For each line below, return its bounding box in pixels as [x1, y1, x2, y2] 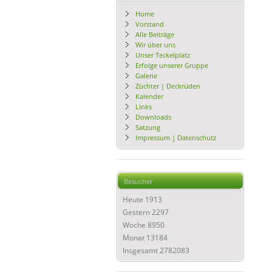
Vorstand [135, 19, 164, 29]
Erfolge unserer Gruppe [135, 61, 208, 70]
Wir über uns [135, 40, 175, 49]
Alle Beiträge [135, 30, 174, 39]
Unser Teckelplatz [135, 50, 190, 59]
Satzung [135, 123, 160, 132]
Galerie [135, 71, 157, 80]
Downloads [135, 112, 171, 121]
